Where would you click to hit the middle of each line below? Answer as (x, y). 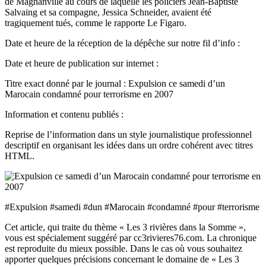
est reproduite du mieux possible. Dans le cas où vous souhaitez (123, 249)
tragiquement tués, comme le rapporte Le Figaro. (96, 23)
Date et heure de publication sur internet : (82, 64)
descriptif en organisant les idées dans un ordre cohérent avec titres (129, 145)
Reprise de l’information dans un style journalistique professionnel (128, 135)
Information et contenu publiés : (64, 115)
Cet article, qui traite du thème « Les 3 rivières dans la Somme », (125, 227)
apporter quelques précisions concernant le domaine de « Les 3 (122, 259)
